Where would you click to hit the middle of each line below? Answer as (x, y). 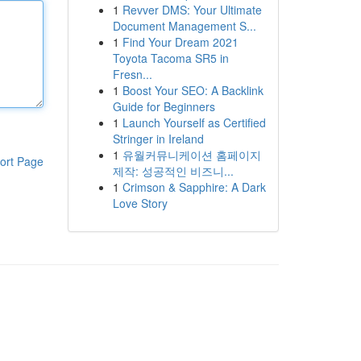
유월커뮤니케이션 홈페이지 (191, 155)
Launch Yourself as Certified (194, 122)
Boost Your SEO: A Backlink (193, 90)
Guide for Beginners (164, 106)
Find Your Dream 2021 (180, 42)
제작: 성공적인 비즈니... (173, 171)
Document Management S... (184, 26)
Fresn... (132, 74)
